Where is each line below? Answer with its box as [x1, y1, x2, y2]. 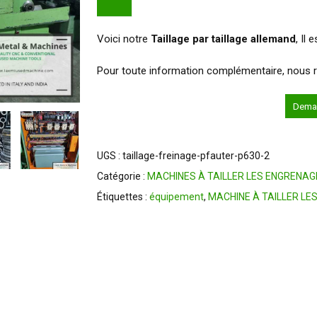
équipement [149, 191, 204, 202]
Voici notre [96, 33, 151, 45]
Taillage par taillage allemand [150, 33, 296, 45]
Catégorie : [96, 171, 147, 182]
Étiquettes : [96, 191, 149, 202]
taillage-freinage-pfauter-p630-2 [122, 150, 270, 161]
